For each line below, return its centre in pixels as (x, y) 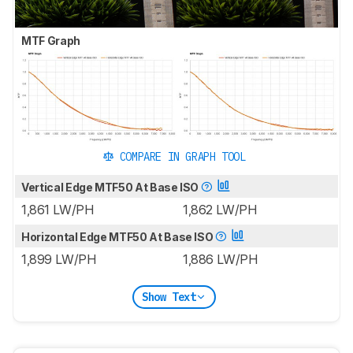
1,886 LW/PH (220, 260)
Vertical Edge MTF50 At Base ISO (111, 188)
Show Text (169, 297)
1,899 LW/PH (59, 260)
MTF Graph (52, 40)
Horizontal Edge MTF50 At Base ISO (119, 237)
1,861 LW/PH (58, 210)
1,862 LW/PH (220, 210)
